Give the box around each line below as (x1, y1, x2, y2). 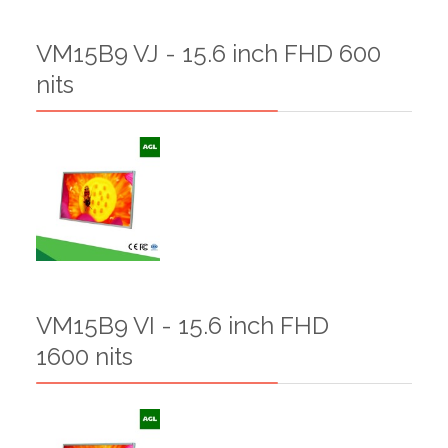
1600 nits (36, 341, 133, 371)
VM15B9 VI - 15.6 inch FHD (36, 310, 329, 340)
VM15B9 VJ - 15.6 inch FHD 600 (36, 38, 381, 68)
